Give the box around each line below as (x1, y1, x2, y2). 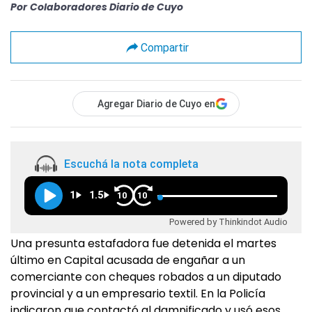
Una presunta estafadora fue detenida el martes (10, 235, 276, 252)
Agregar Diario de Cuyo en (97, 98, 215, 110)
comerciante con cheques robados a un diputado (10, 269, 281, 286)
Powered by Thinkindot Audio (169, 217, 288, 228)
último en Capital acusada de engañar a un (10, 252, 245, 269)
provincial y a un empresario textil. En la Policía (10, 286, 265, 302)
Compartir (140, 40, 189, 54)
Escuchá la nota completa (64, 157, 198, 171)
